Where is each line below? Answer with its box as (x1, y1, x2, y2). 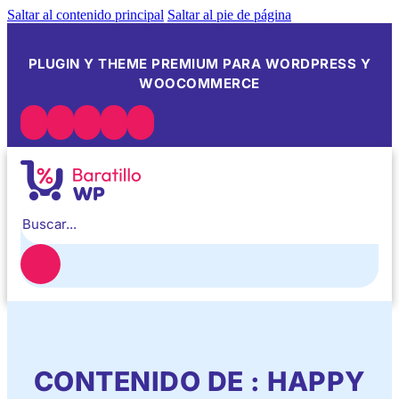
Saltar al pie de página (167, 7, 291, 22)
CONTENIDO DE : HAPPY (33, 364, 366, 397)
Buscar (20, 202, 59, 218)
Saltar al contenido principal (7, 7, 164, 22)
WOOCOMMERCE (139, 74, 260, 92)
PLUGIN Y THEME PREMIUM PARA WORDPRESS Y (28, 54, 371, 72)
